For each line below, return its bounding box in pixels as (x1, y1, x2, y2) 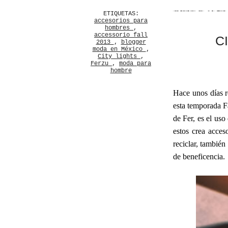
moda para (119, 60, 151, 67)
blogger (121, 39, 146, 46)
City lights (98, 53, 140, 60)
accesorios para (94, 17, 148, 24)
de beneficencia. (173, 152, 225, 161)
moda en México (92, 46, 146, 53)
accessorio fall (94, 32, 148, 39)
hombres (105, 24, 133, 32)
